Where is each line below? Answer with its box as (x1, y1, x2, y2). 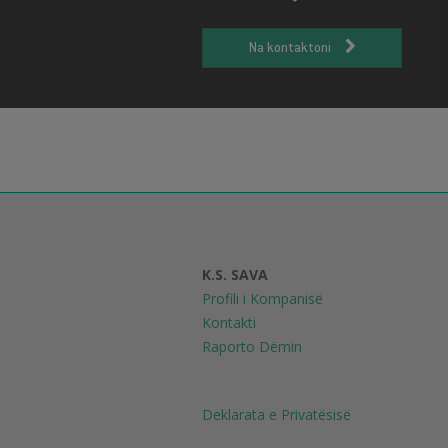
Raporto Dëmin (202, 337, 302, 356)
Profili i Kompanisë (202, 289, 323, 308)
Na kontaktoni (248, 40, 345, 56)
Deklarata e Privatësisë (202, 405, 351, 424)
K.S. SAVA (202, 265, 272, 284)
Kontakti (202, 313, 256, 332)
